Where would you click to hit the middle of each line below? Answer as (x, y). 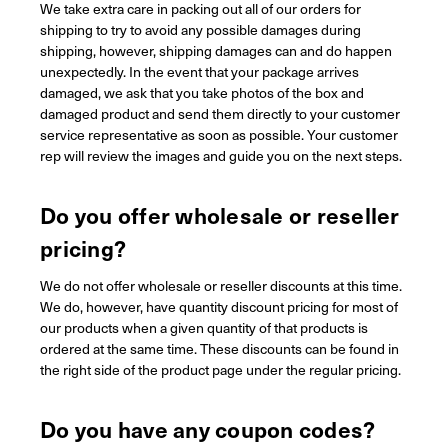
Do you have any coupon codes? (208, 428)
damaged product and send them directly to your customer (220, 113)
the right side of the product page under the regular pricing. (220, 369)
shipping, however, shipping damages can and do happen (216, 50)
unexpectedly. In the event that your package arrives (199, 71)
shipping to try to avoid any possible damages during (200, 29)
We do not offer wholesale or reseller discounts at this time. (221, 285)
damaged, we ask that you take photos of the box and (202, 92)
